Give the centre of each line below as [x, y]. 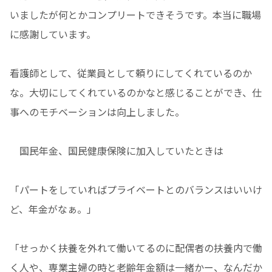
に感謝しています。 [53, 34]
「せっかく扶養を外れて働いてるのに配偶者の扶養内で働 [136, 248]
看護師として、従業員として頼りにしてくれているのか [131, 73]
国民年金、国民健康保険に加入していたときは [117, 151]
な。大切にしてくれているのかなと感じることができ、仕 [136, 93]
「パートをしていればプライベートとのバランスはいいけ [136, 190]
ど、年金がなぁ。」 [53, 209]
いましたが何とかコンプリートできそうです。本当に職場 [135, 15]
